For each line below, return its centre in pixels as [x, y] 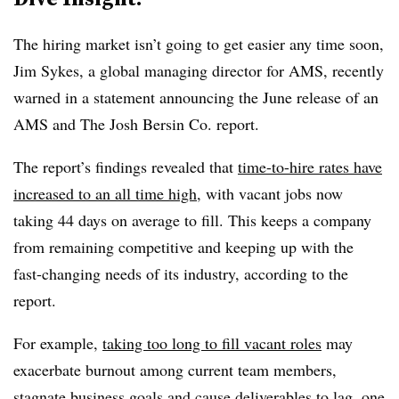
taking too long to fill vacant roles [212, 342]
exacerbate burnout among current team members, [175, 369]
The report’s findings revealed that [126, 166]
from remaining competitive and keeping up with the [183, 246]
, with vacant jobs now [270, 193]
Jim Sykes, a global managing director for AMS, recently [199, 70]
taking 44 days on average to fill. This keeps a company [192, 220]
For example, [58, 342]
